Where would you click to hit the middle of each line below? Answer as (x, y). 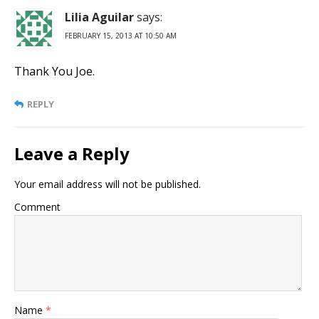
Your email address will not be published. (108, 184)
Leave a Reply (72, 154)
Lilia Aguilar (99, 17)
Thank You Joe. (54, 72)
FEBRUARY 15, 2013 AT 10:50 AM (121, 36)
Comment (37, 207)
